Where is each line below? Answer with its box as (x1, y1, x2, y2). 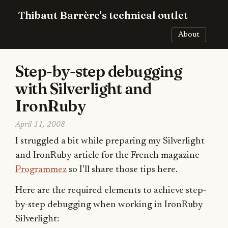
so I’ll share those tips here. (67, 164, 178, 175)
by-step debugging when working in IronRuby (15, 199, 203, 210)
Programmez (15, 164, 67, 175)
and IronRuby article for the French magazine (15, 150, 199, 160)
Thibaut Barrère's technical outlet (18, 8, 188, 21)
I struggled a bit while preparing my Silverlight (15, 136, 205, 146)
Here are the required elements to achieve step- (15, 185, 206, 195)
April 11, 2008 (15, 121, 65, 129)
